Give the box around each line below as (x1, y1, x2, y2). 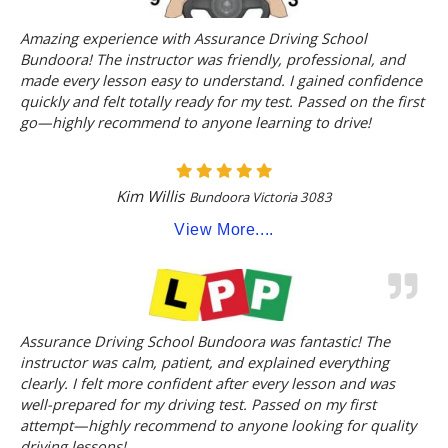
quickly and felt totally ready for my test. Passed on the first (20, 91, 424, 112)
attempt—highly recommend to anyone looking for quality (20, 415, 416, 436)
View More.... (174, 220, 274, 238)
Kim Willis (116, 185, 184, 206)
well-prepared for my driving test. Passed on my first (20, 394, 376, 415)
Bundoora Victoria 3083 (189, 187, 332, 206)
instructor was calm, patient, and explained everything (20, 352, 389, 373)
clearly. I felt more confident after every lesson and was (20, 373, 395, 394)
